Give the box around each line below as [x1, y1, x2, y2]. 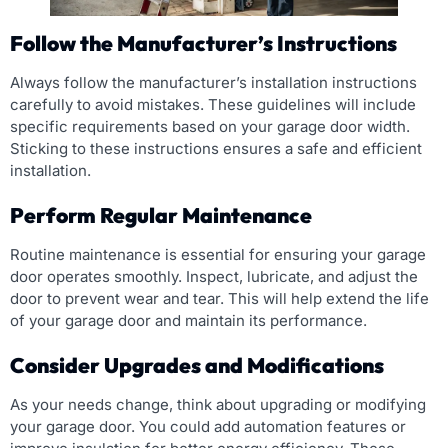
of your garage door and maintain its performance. [10, 310, 367, 330]
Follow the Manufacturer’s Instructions [10, 29, 397, 56]
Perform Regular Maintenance [10, 201, 312, 228]
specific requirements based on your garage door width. [10, 116, 410, 136]
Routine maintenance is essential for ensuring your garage [10, 244, 426, 264]
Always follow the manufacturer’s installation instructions [10, 72, 417, 92]
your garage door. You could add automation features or [10, 416, 406, 436]
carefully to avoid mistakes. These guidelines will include [10, 94, 416, 114]
